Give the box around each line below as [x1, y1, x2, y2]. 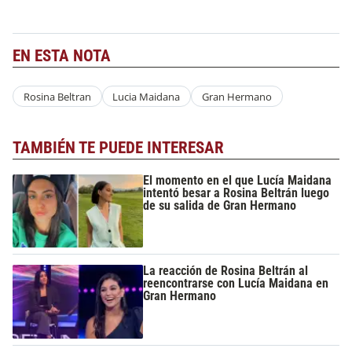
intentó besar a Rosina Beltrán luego [143, 185, 330, 200]
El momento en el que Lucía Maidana [143, 172, 332, 188]
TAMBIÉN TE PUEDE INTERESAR [13, 138, 224, 158]
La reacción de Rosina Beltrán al [143, 263, 309, 279]
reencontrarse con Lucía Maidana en [143, 276, 329, 291]
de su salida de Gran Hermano [143, 197, 297, 213]
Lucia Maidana [112, 89, 181, 104]
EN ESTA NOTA [13, 46, 111, 65]
